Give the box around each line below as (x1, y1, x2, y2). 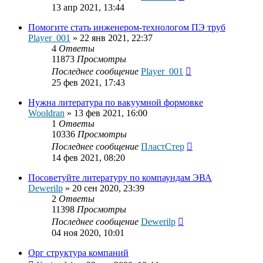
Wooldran (28, 108, 65, 119)
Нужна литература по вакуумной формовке (28, 97, 203, 108)
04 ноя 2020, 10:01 (52, 228, 124, 238)
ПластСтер (141, 141, 184, 152)
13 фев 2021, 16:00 (74, 108, 147, 119)
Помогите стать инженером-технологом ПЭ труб (28, 22, 225, 33)
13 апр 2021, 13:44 (52, 2, 124, 13)
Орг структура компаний (28, 248, 129, 258)
